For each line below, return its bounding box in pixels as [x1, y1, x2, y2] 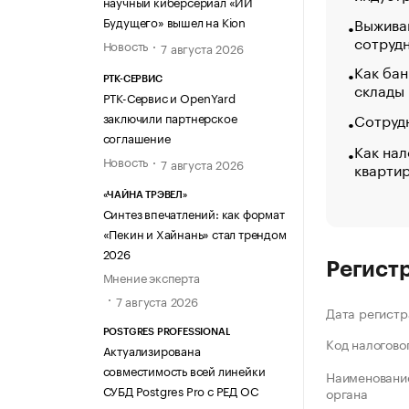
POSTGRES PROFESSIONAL [102, 326, 231, 337]
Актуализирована [102, 340, 201, 359]
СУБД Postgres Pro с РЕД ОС [102, 380, 258, 399]
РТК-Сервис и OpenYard [102, 88, 236, 107]
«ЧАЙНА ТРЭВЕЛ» [102, 190, 187, 201]
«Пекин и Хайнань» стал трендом [102, 224, 287, 243]
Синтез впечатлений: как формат [102, 204, 285, 223]
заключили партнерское [102, 108, 237, 127]
